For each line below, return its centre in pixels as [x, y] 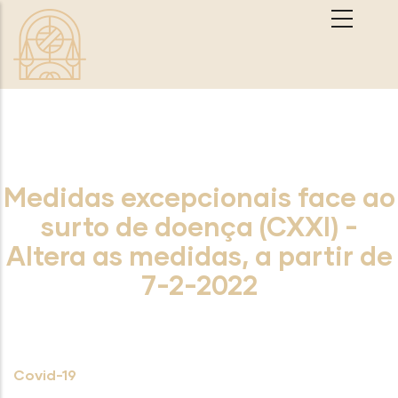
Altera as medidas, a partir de [199, 255]
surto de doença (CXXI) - [199, 226]
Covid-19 [45, 374]
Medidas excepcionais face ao [199, 196]
